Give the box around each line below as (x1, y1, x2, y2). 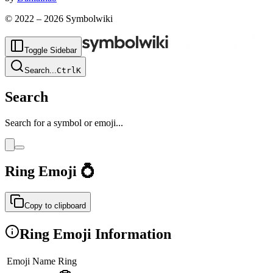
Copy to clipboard (24, 200, 86, 210)
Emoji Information (49, 225, 171, 242)
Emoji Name (7, 256, 55, 267)
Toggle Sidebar (24, 46, 77, 55)
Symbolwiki (63, 13, 113, 24)
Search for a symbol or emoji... (5, 117, 123, 128)
